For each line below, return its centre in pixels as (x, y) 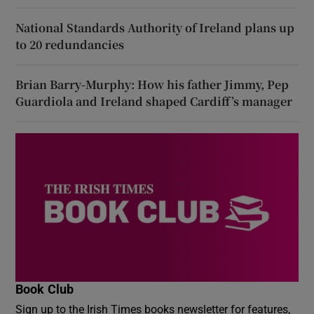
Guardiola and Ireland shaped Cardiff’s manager (154, 101)
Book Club (45, 289)
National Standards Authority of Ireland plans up (155, 27)
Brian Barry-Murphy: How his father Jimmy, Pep (152, 84)
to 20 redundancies (70, 44)
